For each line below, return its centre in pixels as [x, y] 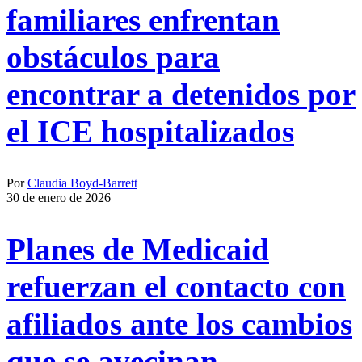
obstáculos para [113, 57]
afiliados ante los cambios [179, 324]
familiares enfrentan [143, 19]
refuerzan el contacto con [176, 287]
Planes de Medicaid [138, 250]
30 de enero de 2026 [59, 198]
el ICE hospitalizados [150, 131]
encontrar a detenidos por [181, 94]
